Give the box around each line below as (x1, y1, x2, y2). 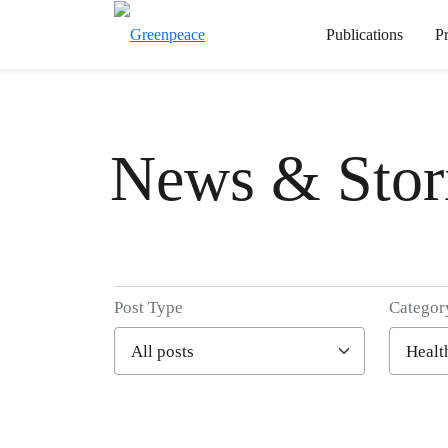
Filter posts (113, 355, 292, 401)
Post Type (114, 298, 183, 317)
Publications (326, 25, 403, 43)
